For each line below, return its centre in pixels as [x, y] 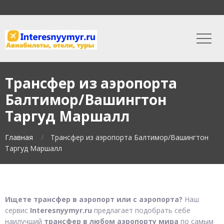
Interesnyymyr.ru [61, 210]
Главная [19, 137]
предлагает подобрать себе [141, 210]
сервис [17, 210]
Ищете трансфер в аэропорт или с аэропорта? [94, 199]
